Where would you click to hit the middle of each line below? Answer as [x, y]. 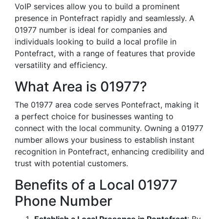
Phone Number [64, 201]
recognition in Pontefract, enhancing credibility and [109, 152]
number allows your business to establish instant [105, 140]
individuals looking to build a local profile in [96, 42]
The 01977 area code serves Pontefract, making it [107, 105]
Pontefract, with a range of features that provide [105, 53]
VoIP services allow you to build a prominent [97, 6]
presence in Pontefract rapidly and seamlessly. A [105, 18]
